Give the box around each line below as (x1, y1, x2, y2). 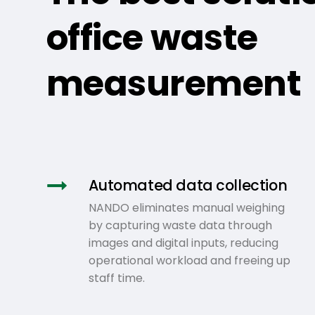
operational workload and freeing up (88, 252, 290, 269)
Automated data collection (88, 174, 288, 195)
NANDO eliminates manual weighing (88, 199, 285, 216)
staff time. (88, 269, 145, 286)
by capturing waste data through (88, 217, 272, 233)
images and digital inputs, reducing (88, 234, 278, 251)
